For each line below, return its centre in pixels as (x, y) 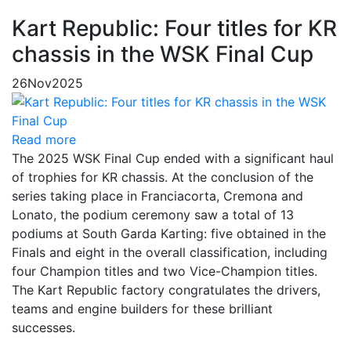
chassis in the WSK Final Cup (163, 54)
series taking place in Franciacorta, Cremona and (157, 196)
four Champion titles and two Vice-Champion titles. (165, 271)
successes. (43, 327)
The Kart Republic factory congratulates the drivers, (166, 290)
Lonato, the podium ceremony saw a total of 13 (153, 215)
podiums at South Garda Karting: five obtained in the (169, 233)
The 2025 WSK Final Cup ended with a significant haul (173, 158)
